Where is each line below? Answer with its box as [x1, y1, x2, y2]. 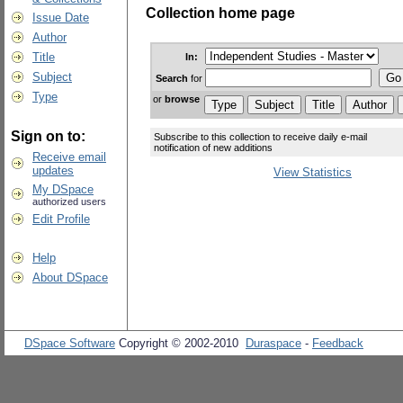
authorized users [32, 196, 106, 207]
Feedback [312, 336, 363, 350]
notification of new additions [154, 141, 273, 153]
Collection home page [146, 4, 295, 21]
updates [32, 164, 74, 177]
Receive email [32, 150, 106, 164]
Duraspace [246, 336, 301, 350]
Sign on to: [11, 129, 85, 144]
